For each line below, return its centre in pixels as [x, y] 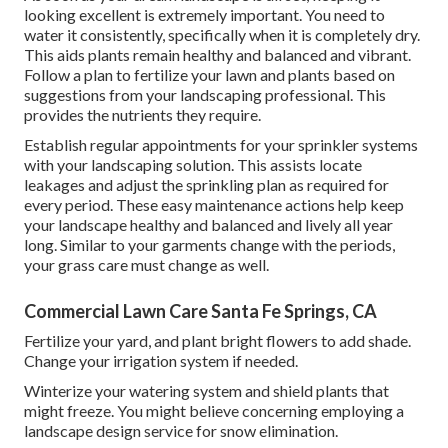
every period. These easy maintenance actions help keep [214, 205]
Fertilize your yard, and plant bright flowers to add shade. [217, 341]
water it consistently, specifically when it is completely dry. [222, 35]
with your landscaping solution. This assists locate [193, 165]
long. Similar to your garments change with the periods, [209, 245]
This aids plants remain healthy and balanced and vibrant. [217, 55]
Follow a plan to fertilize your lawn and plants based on [209, 75]
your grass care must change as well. [146, 265]
